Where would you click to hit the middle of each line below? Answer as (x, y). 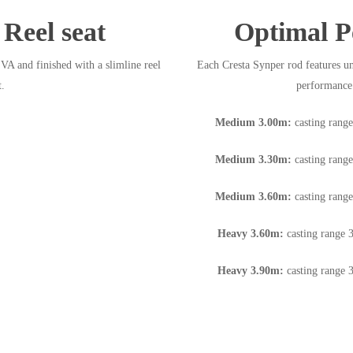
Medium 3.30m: (253, 160)
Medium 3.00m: (253, 123)
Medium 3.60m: (253, 197)
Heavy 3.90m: (251, 271)
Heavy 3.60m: (251, 234)
